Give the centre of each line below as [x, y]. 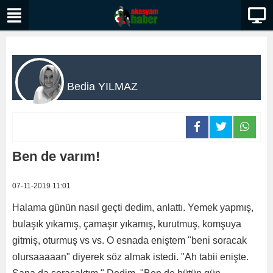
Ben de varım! [56, 156]
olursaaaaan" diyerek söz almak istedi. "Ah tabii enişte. [130, 257]
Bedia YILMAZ [102, 87]
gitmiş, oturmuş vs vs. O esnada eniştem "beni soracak [129, 240]
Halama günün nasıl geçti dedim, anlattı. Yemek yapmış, [133, 207]
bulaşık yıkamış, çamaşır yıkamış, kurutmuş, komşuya [127, 224]
